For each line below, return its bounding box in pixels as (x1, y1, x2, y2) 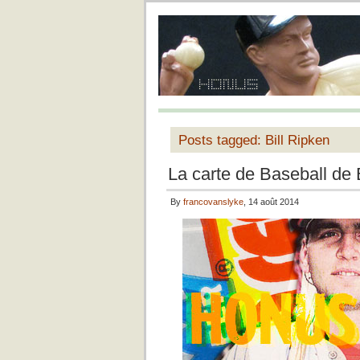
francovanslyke (183, 197, 243, 207)
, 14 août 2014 (243, 197, 299, 207)
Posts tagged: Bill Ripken (178, 132, 329, 148)
